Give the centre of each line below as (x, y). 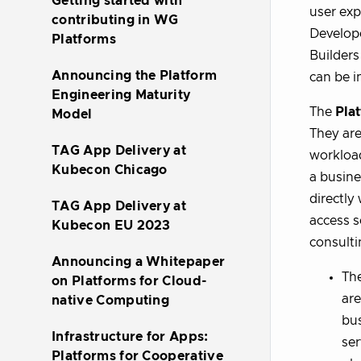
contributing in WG (115, 20)
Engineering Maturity (121, 95)
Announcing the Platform (135, 76)
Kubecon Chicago (110, 170)
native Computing (111, 301)
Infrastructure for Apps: (130, 337)
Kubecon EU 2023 (111, 226)
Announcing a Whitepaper (139, 262)
